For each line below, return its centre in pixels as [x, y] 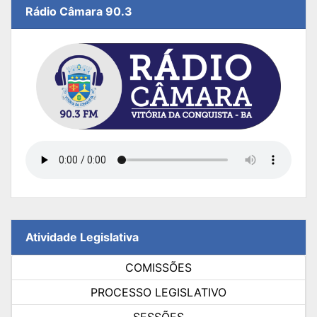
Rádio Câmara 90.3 [79, 12]
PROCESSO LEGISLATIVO [158, 293]
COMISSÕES [158, 268]
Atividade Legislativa [82, 237]
